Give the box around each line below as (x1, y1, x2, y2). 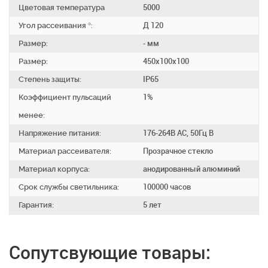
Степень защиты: (19, 75, 81, 84)
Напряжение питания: (19, 129, 101, 138)
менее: (19, 111, 45, 120)
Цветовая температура (19, 3, 105, 13)
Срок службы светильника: (19, 182, 119, 192)
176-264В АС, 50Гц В (143, 129, 214, 138)
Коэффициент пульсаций (19, 93, 111, 102)
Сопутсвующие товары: (9, 242, 211, 264)
